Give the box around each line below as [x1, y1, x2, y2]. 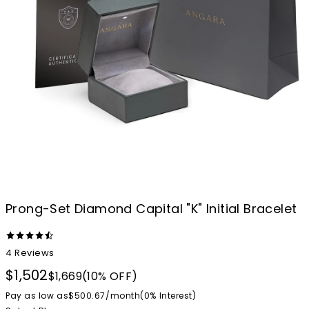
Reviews [14, 246, 54, 260]
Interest [159, 290, 192, 302]
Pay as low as [6, 290, 69, 302]
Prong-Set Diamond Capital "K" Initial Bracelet [6, 200, 297, 218]
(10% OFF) [81, 268, 138, 285]
